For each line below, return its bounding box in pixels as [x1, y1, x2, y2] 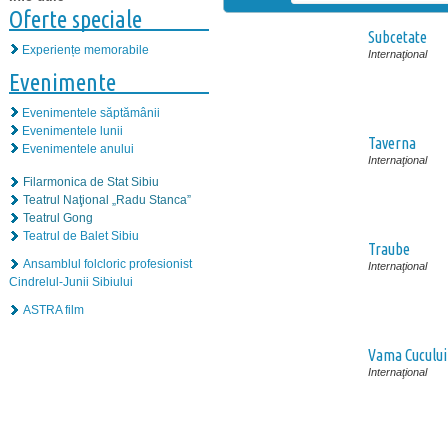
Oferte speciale [9, 6, 142, 34]
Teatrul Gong [23, 211, 93, 226]
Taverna [368, 134, 416, 152]
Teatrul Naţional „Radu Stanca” [23, 193, 191, 208]
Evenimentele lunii [22, 124, 123, 139]
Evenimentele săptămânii [22, 106, 160, 121]
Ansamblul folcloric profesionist [23, 257, 192, 272]
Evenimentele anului [22, 142, 134, 157]
